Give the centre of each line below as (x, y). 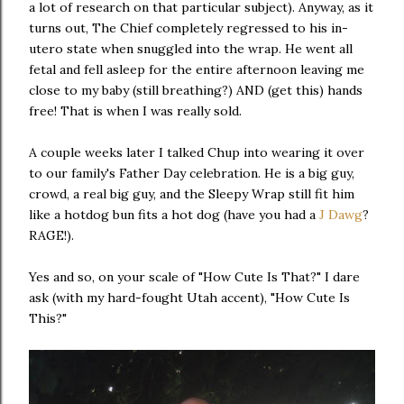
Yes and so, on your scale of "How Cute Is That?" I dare (194, 277)
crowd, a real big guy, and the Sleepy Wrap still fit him (192, 194)
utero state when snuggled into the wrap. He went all (191, 49)
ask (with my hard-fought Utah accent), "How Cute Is (189, 298)
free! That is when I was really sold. (135, 111)
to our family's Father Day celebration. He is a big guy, (192, 173)
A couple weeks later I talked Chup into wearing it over (197, 152)
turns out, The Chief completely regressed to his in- (188, 28)
